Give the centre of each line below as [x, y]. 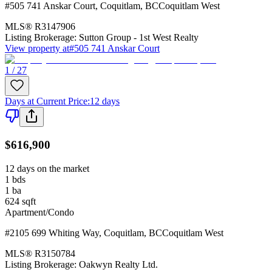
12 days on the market [47, 168]
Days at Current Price [46, 101]
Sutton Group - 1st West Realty [139, 38]
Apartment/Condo [39, 212]
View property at [37, 49]
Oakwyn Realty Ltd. [118, 264]
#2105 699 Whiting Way [52, 233]
